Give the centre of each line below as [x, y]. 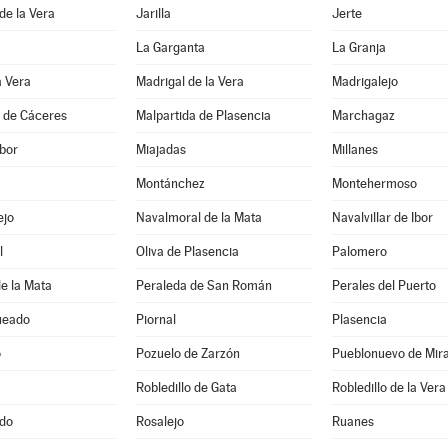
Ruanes [352, 421]
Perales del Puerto [383, 285]
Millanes [354, 149]
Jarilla [153, 13]
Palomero [359, 251]
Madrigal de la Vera [189, 81]
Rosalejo [159, 421]
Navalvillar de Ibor [382, 217]
